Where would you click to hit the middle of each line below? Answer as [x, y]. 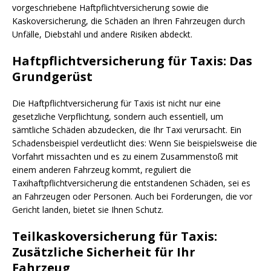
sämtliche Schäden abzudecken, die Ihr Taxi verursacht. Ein [127, 129]
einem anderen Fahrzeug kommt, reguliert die [102, 169]
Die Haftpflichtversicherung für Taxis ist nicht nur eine [116, 103]
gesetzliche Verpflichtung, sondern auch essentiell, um [118, 116]
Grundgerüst [54, 76]
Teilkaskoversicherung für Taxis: [115, 236]
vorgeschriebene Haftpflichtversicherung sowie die [110, 7]
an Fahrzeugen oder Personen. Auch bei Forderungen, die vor [132, 196]
